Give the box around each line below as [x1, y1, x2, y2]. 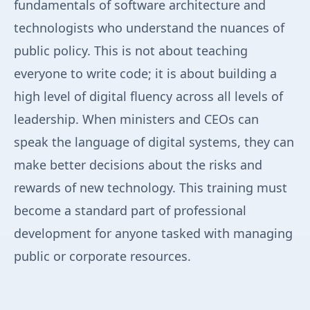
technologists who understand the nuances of [14, 19, 284, 37]
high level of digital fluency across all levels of [14, 88, 283, 105]
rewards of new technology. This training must [14, 179, 287, 197]
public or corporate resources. [14, 248, 191, 265]
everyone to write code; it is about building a [14, 65, 277, 82]
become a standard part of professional [14, 202, 246, 219]
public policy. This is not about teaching [14, 42, 248, 60]
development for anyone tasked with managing [14, 225, 293, 242]
